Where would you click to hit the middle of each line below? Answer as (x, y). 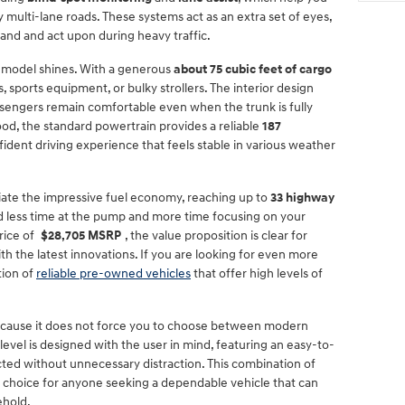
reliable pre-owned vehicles (113, 273)
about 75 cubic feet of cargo (253, 69)
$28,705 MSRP (81, 235)
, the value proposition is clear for (216, 235)
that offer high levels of (257, 273)
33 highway (302, 198)
